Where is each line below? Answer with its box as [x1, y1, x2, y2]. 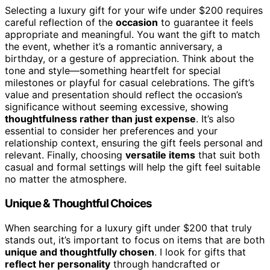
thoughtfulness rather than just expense [5, 113, 196, 125]
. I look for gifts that [154, 245, 246, 258]
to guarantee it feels [158, 16, 253, 29]
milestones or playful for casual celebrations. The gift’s [5, 77, 254, 89]
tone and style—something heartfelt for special [5, 64, 221, 77]
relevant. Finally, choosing [5, 149, 125, 162]
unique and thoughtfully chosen [5, 245, 154, 258]
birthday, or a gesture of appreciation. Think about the [5, 52, 254, 65]
